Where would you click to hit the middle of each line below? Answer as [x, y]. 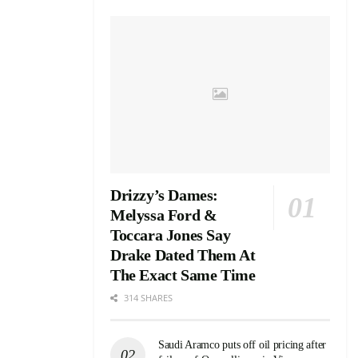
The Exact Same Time [183, 274]
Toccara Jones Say [171, 235]
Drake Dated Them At [183, 255]
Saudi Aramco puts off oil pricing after [243, 344]
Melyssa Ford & [164, 215]
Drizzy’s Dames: [164, 195]
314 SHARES [147, 297]
